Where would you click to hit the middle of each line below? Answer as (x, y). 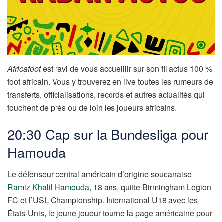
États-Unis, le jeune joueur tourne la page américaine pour (110, 213)
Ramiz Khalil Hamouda (48, 187)
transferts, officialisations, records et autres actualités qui (106, 95)
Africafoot (24, 69)
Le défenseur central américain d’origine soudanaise (100, 174)
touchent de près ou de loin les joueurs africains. (92, 108)
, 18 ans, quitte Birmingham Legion (150, 187)
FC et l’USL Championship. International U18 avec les (103, 200)
